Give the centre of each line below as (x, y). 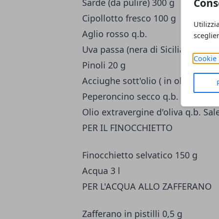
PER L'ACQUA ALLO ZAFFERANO (147, 186)
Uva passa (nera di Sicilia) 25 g (144, 50)
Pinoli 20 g (104, 65)
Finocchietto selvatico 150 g (140, 155)
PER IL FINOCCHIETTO (127, 128)
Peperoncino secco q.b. (130, 97)
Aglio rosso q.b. (115, 34)
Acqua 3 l (101, 171)
